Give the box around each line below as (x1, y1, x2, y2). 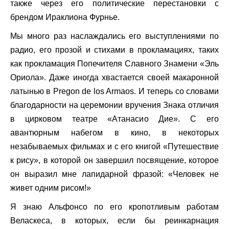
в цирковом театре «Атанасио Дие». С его (10, 114, 219, 123)
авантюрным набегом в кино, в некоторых (10, 128, 219, 137)
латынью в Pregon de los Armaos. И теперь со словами (10, 86, 219, 96)
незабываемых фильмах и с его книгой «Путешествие (10, 142, 219, 151)
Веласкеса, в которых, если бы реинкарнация (10, 216, 219, 225)
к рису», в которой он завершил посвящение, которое (10, 155, 219, 165)
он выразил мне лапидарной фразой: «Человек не (10, 169, 219, 178)
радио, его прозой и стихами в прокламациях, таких (10, 45, 219, 54)
